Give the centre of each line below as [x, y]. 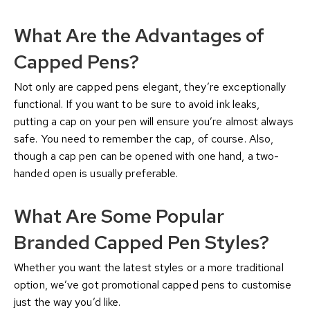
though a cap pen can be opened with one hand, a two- [147, 156]
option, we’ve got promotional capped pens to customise [153, 285]
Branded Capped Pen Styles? [142, 243]
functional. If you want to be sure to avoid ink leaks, [137, 104]
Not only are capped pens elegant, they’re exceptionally [150, 87]
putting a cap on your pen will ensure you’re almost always [154, 122]
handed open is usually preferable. [99, 174]
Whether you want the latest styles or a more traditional [149, 268]
